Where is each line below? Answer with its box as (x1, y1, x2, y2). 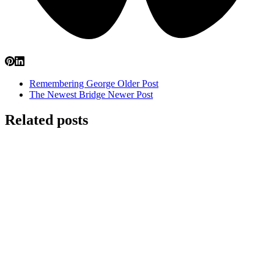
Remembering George (29, 78, 117, 89)
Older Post (117, 78, 158, 89)
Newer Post (108, 89, 153, 100)
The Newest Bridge (29, 89, 108, 100)
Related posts (5, 112, 88, 128)
